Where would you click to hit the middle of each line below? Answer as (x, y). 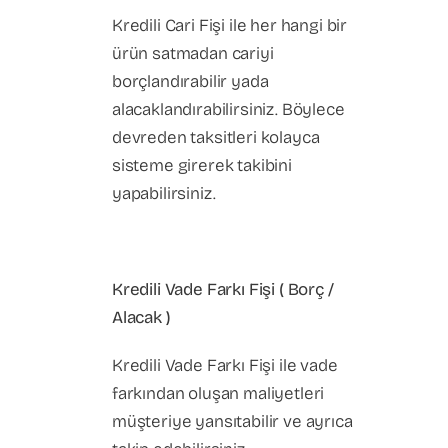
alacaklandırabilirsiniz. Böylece (228, 109)
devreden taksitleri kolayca (216, 137)
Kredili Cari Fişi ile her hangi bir (230, 25)
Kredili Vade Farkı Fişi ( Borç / (223, 289)
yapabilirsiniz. (164, 193)
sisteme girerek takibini (202, 165)
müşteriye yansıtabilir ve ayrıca (232, 421)
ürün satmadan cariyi (193, 53)
